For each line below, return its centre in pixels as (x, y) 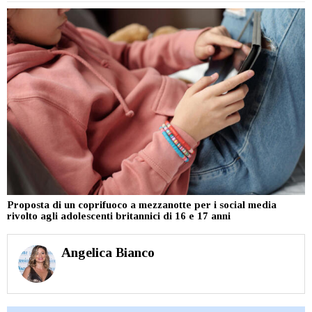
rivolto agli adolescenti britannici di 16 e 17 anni (119, 216)
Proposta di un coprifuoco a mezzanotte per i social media (142, 204)
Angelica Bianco (108, 252)
